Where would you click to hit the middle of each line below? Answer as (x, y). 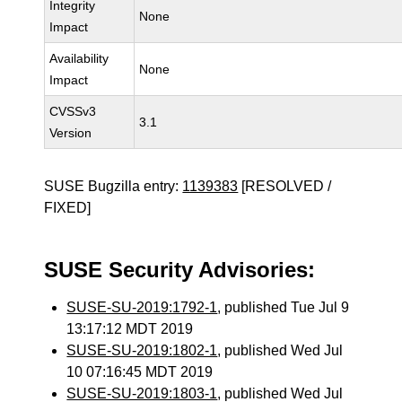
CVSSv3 (73, 111)
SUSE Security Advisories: (180, 270)
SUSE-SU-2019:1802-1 (142, 350)
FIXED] (68, 208)
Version (71, 133)
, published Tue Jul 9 (284, 307)
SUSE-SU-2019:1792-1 (142, 307)
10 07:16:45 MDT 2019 (140, 372)
